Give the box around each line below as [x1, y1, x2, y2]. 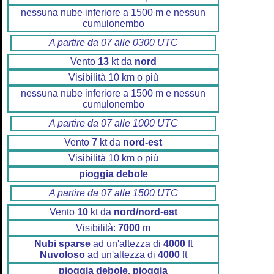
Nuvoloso [39, 250, 85, 261]
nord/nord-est [113, 207, 177, 218]
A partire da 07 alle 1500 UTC [48, 188, 178, 199]
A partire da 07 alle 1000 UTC [48, 118, 178, 129]
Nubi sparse [34, 239, 91, 250]
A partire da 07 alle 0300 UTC [48, 37, 178, 48]
